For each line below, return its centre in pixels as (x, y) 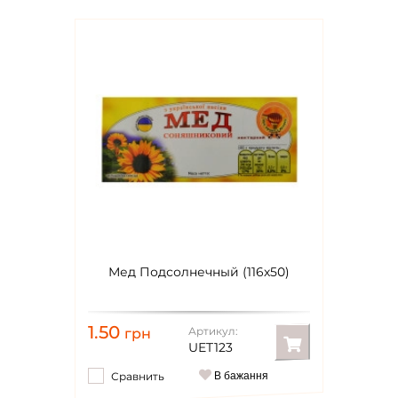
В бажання (240, 376)
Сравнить (138, 376)
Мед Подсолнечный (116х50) (199, 272)
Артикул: (213, 331)
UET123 (210, 347)
